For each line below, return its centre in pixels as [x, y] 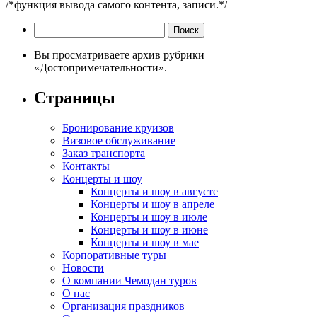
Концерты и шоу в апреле [152, 204]
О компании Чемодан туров [129, 280]
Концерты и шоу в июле [149, 217]
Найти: [50, 28]
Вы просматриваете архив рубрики [119, 55]
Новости [83, 267]
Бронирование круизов [118, 127]
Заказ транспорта [104, 153]
